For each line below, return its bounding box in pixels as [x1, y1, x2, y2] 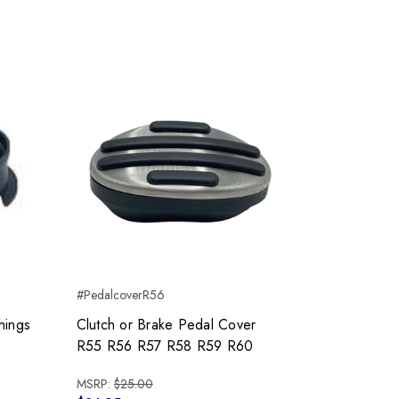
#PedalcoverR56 [76, 285, 165, 304]
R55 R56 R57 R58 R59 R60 [76, 335, 254, 356]
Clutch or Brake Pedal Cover [76, 313, 256, 335]
